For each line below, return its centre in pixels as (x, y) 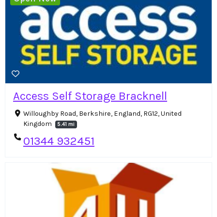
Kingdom (38, 124)
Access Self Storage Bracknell (90, 96)
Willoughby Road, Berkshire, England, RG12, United (102, 114)
